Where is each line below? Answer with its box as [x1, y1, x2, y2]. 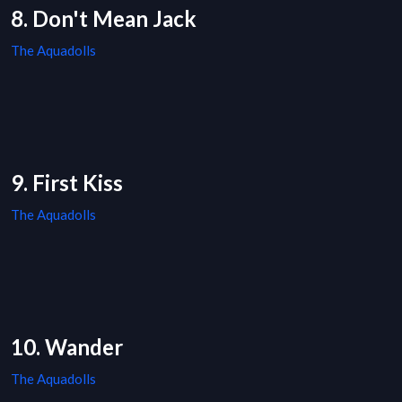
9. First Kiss [11, 170, 123, 197]
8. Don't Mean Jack [11, 5, 197, 32]
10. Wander [11, 334, 123, 361]
